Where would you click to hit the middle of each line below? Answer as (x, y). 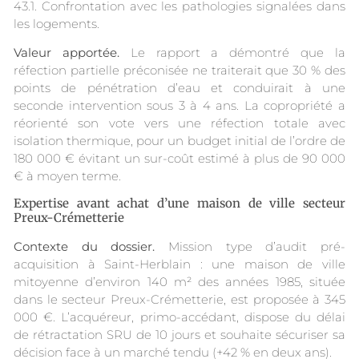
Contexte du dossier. (85, 247)
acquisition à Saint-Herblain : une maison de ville (179, 264)
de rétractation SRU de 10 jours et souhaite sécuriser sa (179, 335)
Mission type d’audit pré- (250, 247)
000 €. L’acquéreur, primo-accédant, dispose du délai (179, 317)
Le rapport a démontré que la (232, 53)
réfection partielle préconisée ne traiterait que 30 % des (179, 71)
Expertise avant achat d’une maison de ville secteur (179, 204)
